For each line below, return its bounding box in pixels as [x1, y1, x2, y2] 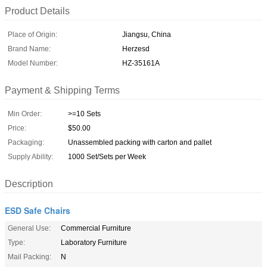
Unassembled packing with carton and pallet [68, 138, 212, 147]
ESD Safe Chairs [5, 204, 70, 216]
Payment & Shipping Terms [5, 85, 120, 95]
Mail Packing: [8, 252, 51, 261]
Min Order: [8, 109, 42, 118]
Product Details [5, 5, 70, 16]
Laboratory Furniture [61, 238, 127, 247]
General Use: [8, 223, 51, 232]
